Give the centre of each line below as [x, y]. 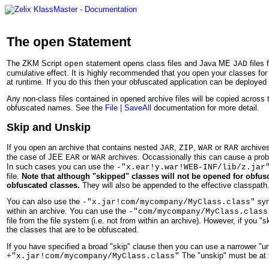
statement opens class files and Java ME [158, 64]
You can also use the [44, 202]
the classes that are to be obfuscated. [73, 230]
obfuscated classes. [43, 185]
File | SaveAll [128, 107]
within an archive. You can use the [68, 211]
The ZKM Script [35, 64]
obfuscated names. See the [56, 107]
